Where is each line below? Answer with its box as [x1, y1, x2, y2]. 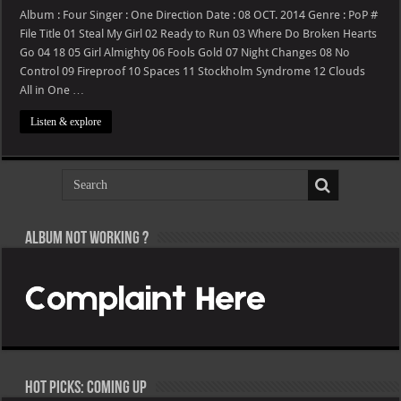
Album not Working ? [22, 230, 149, 249]
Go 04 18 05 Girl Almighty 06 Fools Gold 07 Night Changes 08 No [20, 46, 351, 60]
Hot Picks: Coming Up [22, 380, 148, 398]
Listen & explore [30, 115, 102, 129]
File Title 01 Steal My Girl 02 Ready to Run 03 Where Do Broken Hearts [20, 27, 378, 41]
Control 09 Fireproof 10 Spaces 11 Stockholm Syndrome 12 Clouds [20, 64, 377, 79]
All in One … [20, 83, 85, 98]
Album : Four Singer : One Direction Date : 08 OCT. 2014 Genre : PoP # [20, 8, 379, 22]
